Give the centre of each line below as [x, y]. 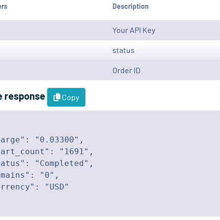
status [124, 50]
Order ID [126, 70]
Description [131, 6]
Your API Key [134, 30]
